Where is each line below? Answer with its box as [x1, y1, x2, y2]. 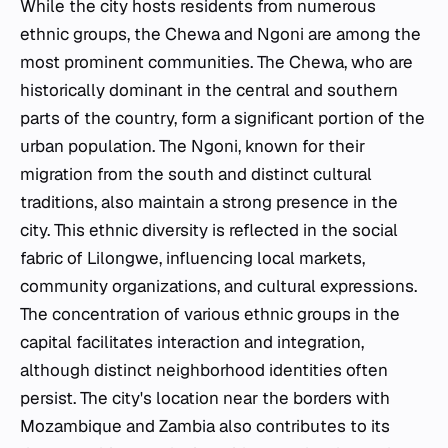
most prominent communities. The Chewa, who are [20, 51, 413, 74]
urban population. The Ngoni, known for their [20, 135, 365, 158]
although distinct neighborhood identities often [20, 359, 388, 382]
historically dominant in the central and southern [20, 79, 398, 102]
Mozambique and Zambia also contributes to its [20, 415, 390, 438]
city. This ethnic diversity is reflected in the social [20, 219, 398, 242]
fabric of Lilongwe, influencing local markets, [20, 247, 365, 270]
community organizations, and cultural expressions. [20, 275, 417, 298]
